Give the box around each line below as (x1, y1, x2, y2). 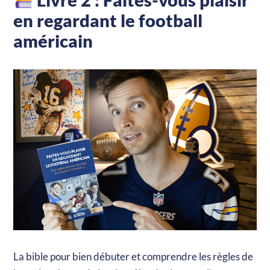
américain (13, 30, 93, 52)
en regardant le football (13, 10, 203, 31)
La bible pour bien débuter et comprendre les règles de (13, 250, 254, 263)
